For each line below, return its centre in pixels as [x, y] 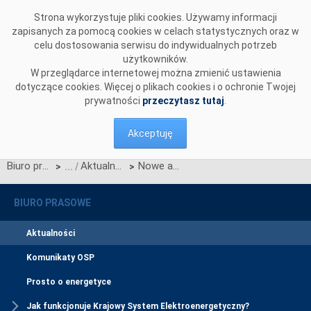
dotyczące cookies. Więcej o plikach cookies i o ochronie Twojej [155, 87]
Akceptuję [150, 133]
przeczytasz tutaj [183, 101]
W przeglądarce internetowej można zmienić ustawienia [155, 73]
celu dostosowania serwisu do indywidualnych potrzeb [155, 45]
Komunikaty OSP [60, 258]
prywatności [114, 101]
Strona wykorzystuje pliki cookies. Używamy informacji [155, 17]
